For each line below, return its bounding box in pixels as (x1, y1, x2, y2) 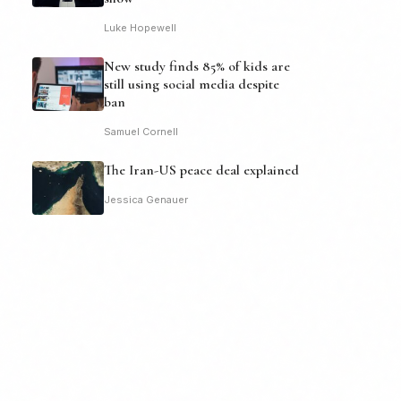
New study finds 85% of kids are (104, 56, 290, 75)
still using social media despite (104, 74, 279, 93)
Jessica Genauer (104, 192, 188, 206)
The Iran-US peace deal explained (104, 160, 299, 179)
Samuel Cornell (104, 124, 178, 138)
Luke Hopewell (104, 21, 176, 34)
